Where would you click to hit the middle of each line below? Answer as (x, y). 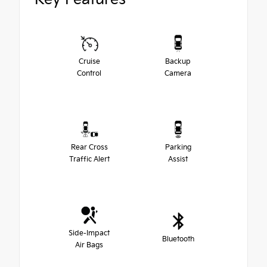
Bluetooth (178, 240)
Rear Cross (89, 148)
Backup (178, 62)
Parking (178, 148)
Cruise (89, 62)
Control (89, 74)
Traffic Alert (89, 160)
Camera (178, 74)
